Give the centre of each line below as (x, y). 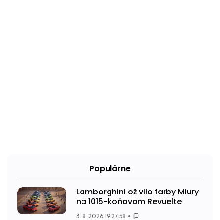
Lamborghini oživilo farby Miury (137, 192)
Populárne (110, 168)
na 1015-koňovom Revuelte (129, 201)
